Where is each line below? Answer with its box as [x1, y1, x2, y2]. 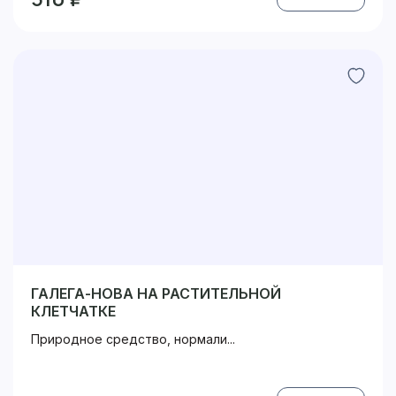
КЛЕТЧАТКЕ [30, 302, 116, 320]
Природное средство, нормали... [30, 331, 235, 346]
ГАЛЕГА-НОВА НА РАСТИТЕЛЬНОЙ [30, 285, 281, 302]
